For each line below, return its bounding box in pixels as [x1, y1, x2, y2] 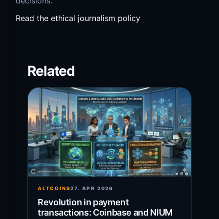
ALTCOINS [38, 185, 71, 191]
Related [27, 62, 75, 79]
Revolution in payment [38, 197, 129, 207]
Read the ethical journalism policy [16, 13, 140, 23]
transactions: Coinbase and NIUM [38, 207, 173, 218]
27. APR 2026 [70, 185, 114, 191]
